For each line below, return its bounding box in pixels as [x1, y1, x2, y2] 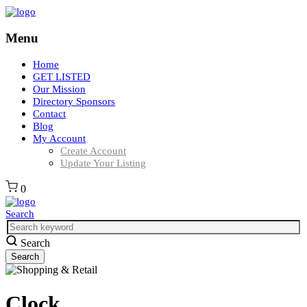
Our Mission [33, 84, 86, 95]
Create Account [60, 145, 126, 157]
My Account [33, 133, 86, 145]
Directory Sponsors [33, 96, 115, 108]
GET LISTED [33, 71, 90, 83]
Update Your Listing [60, 158, 146, 169]
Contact [33, 108, 66, 120]
